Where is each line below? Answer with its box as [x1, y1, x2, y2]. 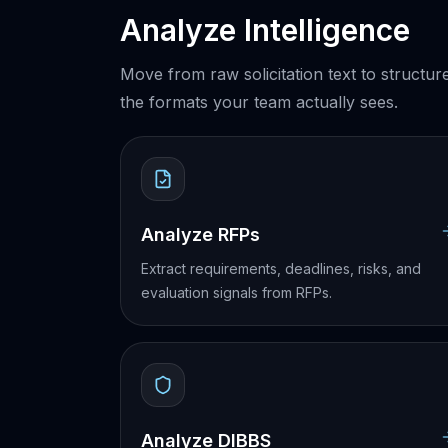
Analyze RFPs [141, 224, 260, 245]
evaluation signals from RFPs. [141, 284, 332, 301]
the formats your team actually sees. [120, 92, 398, 112]
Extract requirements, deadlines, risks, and [141, 260, 421, 277]
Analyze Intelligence [120, 12, 410, 48]
